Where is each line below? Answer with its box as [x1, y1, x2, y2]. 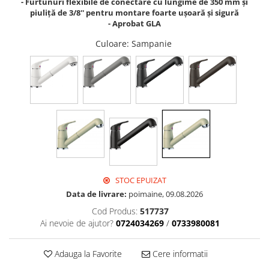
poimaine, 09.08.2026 [127, 189, 203, 200]
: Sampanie [126, 38, 174, 50]
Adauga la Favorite [52, 248, 122, 260]
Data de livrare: [66, 189, 127, 200]
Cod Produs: [91, 205, 138, 217]
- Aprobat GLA [108, 18, 161, 29]
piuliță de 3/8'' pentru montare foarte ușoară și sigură [30, 7, 239, 19]
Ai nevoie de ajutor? [40, 217, 113, 229]
